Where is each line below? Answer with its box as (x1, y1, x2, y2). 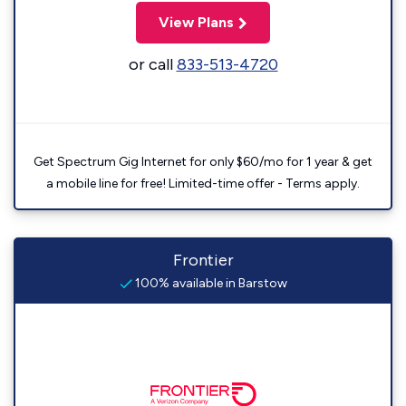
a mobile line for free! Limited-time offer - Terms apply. (46, 176, 360, 191)
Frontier (172, 250, 234, 270)
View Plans (159, 14, 234, 31)
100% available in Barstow (131, 275, 287, 291)
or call (128, 54, 177, 74)
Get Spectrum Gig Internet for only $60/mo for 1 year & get (34, 154, 372, 169)
